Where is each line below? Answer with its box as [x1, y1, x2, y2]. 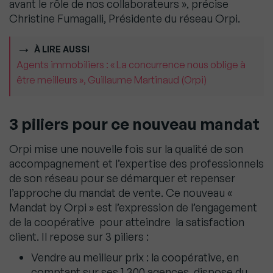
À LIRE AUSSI [34, 44, 90, 55]
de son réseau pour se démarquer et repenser [9, 171, 235, 185]
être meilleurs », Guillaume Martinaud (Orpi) [16, 74, 207, 87]
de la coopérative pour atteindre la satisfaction [9, 215, 244, 229]
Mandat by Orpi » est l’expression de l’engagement [9, 200, 257, 214]
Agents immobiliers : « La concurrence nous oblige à [16, 58, 246, 71]
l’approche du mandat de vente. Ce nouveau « [9, 186, 232, 200]
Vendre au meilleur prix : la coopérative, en [31, 250, 239, 264]
